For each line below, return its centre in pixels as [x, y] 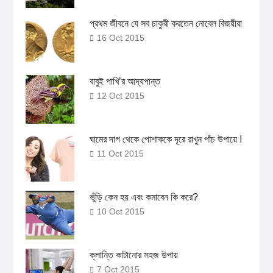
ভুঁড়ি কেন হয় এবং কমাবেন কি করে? [144, 197]
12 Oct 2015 [120, 96]
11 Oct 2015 [120, 154]
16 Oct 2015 [120, 38]
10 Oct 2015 [120, 212]
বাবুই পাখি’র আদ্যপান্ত [125, 82]
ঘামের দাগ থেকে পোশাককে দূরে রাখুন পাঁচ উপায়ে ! [165, 140]
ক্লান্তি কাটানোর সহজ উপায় [133, 255]
